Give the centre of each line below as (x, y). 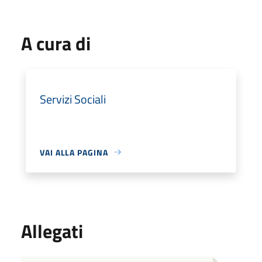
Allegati (52, 231)
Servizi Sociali (73, 99)
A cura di (56, 43)
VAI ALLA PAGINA (74, 152)
